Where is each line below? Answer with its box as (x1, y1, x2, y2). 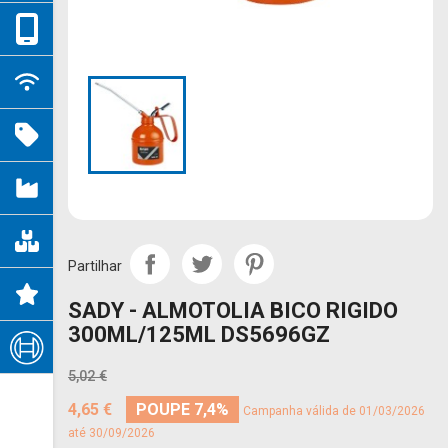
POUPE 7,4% (136, 400, 229, 419)
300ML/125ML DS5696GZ (68, 322, 330, 347)
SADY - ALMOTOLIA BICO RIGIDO (68, 298, 398, 323)
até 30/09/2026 (68, 426, 155, 440)
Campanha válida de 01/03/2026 (243, 404, 425, 418)
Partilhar (68, 258, 122, 275)
